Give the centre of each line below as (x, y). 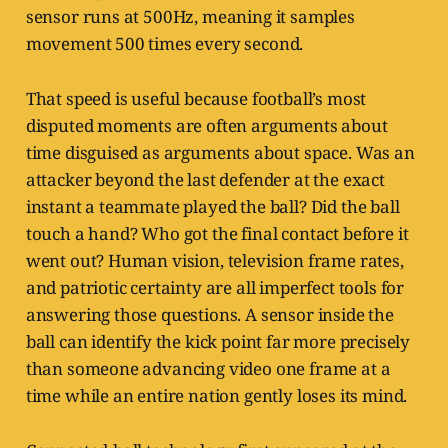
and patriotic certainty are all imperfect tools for (215, 288)
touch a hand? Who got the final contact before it (217, 234)
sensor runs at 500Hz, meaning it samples (190, 17)
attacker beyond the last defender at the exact (205, 180)
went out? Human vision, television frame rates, (214, 261)
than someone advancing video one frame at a (208, 369)
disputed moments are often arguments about (206, 126)
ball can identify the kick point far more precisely (218, 342)
